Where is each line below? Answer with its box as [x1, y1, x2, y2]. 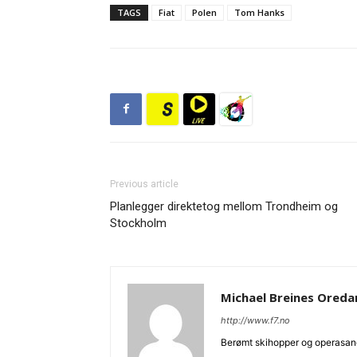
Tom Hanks [234, 6, 284, 18]
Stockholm [110, 215, 167, 230]
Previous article [110, 178, 178, 190]
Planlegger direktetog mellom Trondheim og [110, 198, 338, 214]
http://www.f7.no [221, 314, 290, 326]
